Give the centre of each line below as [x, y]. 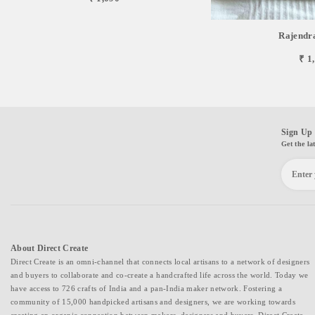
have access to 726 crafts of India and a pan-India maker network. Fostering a [146, 289]
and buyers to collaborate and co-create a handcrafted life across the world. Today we [160, 275]
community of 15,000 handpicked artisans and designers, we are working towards [153, 302]
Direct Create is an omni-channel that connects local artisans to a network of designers [160, 262]
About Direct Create [50, 249]
